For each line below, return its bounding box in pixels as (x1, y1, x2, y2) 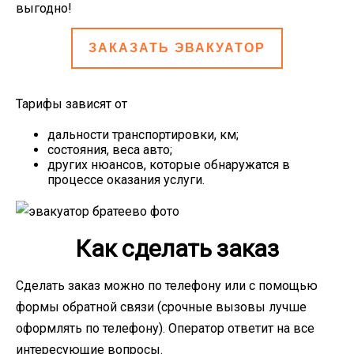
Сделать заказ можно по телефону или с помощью (16, 278, 318, 294)
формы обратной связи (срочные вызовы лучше (16, 299, 307, 315)
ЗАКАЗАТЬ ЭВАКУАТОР (88, 41, 265, 55)
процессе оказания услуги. (47, 172, 205, 187)
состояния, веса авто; (47, 142, 172, 157)
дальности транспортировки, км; (47, 127, 239, 142)
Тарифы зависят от (16, 96, 127, 111)
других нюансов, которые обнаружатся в (47, 157, 290, 172)
